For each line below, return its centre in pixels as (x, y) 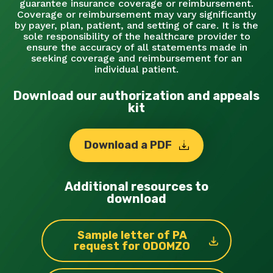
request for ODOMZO (132, 246)
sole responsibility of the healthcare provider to (136, 36)
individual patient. (136, 69)
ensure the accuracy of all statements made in (136, 47)
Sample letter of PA (132, 235)
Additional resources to (136, 186)
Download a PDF (128, 145)
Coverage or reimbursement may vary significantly (136, 14)
